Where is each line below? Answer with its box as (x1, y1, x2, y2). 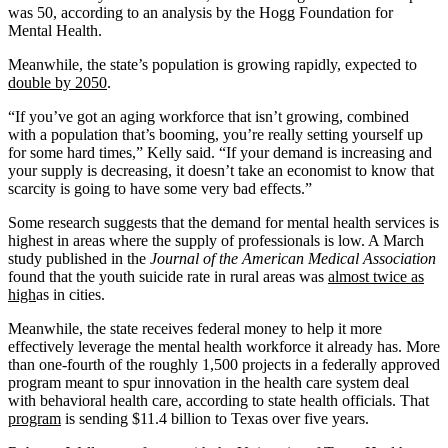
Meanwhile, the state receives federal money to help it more (8, 319, 382, 337)
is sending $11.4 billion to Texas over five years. (61, 409, 369, 427)
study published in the (8, 249, 150, 267)
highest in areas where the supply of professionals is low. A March (8, 231, 424, 249)
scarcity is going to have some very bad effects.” (8, 179, 312, 197)
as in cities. (36, 285, 105, 303)
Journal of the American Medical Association (150, 249, 436, 267)
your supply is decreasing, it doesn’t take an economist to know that (8, 161, 434, 179)
